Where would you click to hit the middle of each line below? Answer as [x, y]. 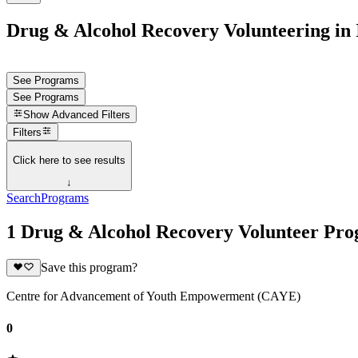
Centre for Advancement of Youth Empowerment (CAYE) [153, 296]
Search [24, 198]
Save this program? [89, 268]
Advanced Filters [91, 115]
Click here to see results [69, 160]
